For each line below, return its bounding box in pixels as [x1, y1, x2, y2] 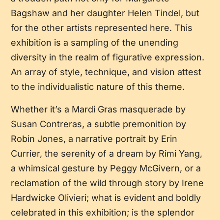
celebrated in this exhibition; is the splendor [10, 207, 194, 218]
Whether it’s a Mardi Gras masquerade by [10, 104, 186, 115]
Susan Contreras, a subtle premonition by [10, 119, 186, 130]
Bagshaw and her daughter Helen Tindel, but [10, 8, 199, 19]
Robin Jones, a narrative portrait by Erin [10, 134, 177, 144]
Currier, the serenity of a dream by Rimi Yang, [10, 148, 202, 159]
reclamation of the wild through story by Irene [10, 178, 204, 189]
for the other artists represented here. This [10, 23, 192, 33]
